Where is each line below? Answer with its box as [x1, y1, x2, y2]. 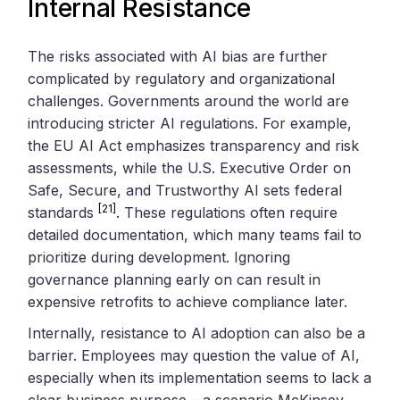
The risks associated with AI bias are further [28, 46, 329, 65]
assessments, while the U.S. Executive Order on [28, 158, 352, 177]
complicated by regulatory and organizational [28, 69, 336, 87]
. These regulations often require [116, 203, 338, 221]
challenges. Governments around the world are [28, 91, 350, 110]
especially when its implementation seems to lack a [28, 368, 372, 387]
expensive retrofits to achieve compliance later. [28, 292, 348, 311]
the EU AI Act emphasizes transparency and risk [28, 136, 360, 154]
